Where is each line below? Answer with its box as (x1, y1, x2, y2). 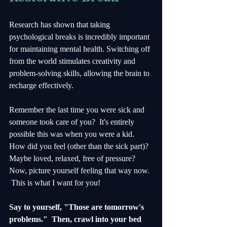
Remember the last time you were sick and (9, 105, 146, 115)
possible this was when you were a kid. (9, 130, 138, 139)
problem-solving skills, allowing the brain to (9, 69, 152, 78)
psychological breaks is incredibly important (9, 32, 152, 42)
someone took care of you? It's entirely (9, 118, 136, 127)
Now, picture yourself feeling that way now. (9, 166, 152, 175)
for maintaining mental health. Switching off (9, 45, 152, 54)
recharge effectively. (9, 81, 73, 90)
